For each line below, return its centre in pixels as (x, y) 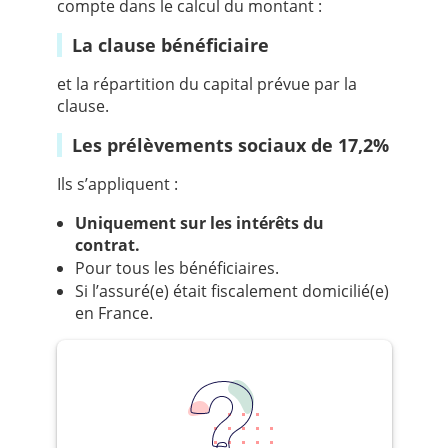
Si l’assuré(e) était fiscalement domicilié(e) (231, 291)
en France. (113, 313)
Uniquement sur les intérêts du (199, 223)
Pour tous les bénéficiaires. (176, 268)
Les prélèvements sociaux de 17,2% (235, 145)
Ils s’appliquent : (117, 184)
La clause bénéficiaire (175, 45)
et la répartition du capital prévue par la (206, 84)
